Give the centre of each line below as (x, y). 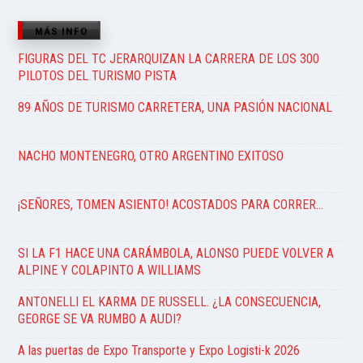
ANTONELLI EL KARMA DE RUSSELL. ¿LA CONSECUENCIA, (169, 301)
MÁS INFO (61, 31)
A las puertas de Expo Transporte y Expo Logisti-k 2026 (159, 350)
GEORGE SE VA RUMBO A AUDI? (100, 318)
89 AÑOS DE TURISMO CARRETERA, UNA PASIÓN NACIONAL (175, 107)
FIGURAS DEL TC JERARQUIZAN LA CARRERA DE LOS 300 (169, 58)
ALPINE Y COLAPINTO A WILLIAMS (109, 270)
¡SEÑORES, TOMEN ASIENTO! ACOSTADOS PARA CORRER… (171, 204)
